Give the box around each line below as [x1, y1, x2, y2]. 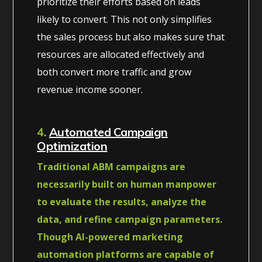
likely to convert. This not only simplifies [37, 12, 212, 26]
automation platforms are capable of [37, 247, 215, 261]
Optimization [37, 138, 108, 153]
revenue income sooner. [37, 82, 143, 96]
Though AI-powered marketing [37, 230, 184, 243]
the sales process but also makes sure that [37, 30, 225, 43]
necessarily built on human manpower [37, 177, 217, 191]
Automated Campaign [49, 124, 168, 139]
